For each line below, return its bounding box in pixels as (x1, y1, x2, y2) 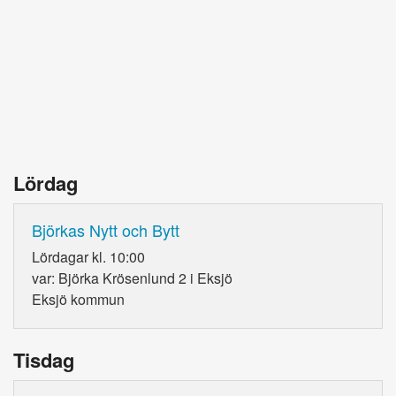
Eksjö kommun (32, 289, 125, 310)
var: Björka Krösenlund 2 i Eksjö (32, 268, 232, 289)
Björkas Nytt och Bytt (32, 218, 179, 242)
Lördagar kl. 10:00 (32, 247, 145, 268)
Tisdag (13, 346, 74, 375)
